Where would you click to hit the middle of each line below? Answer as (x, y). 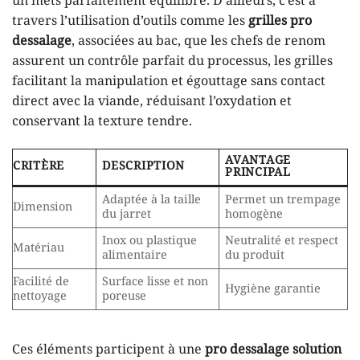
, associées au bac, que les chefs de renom (198, 42)
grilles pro (280, 22)
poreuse (125, 297)
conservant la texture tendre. (102, 122)
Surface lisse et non (155, 282)
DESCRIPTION (144, 167)
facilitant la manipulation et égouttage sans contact (169, 82)
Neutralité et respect (282, 241)
